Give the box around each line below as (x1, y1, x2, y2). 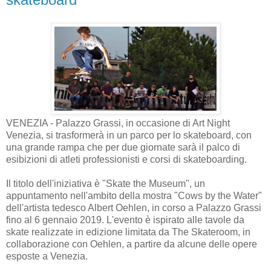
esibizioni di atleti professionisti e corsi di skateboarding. (6, 154, 247, 165)
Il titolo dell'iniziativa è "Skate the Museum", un (6, 178, 205, 189)
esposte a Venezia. (6, 251, 88, 262)
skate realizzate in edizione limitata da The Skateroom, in (6, 227, 250, 238)
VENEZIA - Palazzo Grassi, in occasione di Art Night (6, 118, 230, 129)
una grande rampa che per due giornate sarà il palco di (6, 142, 240, 153)
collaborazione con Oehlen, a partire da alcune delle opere (6, 239, 257, 250)
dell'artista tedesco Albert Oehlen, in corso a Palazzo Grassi (6, 203, 261, 214)
